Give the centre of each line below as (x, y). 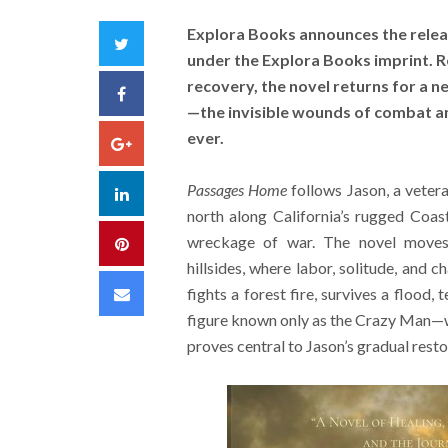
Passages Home (237, 189)
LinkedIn (157, 192)
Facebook (160, 92)
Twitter (154, 42)
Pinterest (159, 242)
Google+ (162, 142)
